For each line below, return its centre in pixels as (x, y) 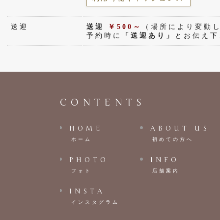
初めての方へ (173, 139)
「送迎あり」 (148, 35)
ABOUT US (180, 128)
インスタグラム (96, 202)
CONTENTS (103, 102)
